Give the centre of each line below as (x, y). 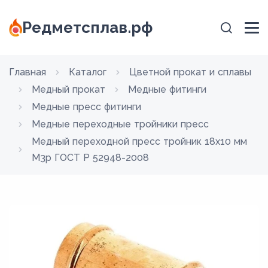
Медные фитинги (167, 89)
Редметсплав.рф (88, 28)
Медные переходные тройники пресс (120, 124)
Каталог (88, 72)
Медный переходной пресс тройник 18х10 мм (139, 141)
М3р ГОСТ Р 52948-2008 (90, 158)
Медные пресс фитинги (86, 107)
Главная (28, 72)
